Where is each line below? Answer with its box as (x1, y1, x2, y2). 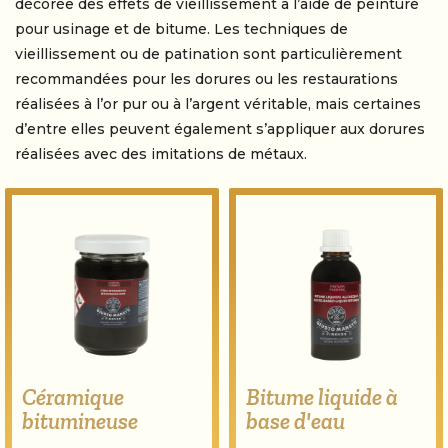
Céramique (22, 383, 124, 411)
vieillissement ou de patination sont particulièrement (15, 45, 402, 63)
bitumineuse (22, 407, 138, 435)
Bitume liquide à (246, 383, 398, 411)
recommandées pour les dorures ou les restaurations (15, 70, 398, 88)
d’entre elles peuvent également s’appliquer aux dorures (15, 120, 425, 138)
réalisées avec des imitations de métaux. (15, 145, 307, 163)
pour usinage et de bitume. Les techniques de (15, 20, 348, 38)
